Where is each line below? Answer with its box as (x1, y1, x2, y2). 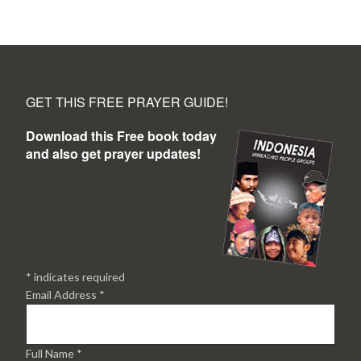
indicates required (31, 270, 126, 284)
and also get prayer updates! (26, 144, 201, 163)
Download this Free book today (26, 127, 218, 145)
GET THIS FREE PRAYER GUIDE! (26, 93, 229, 111)
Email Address (26, 288, 100, 301)
